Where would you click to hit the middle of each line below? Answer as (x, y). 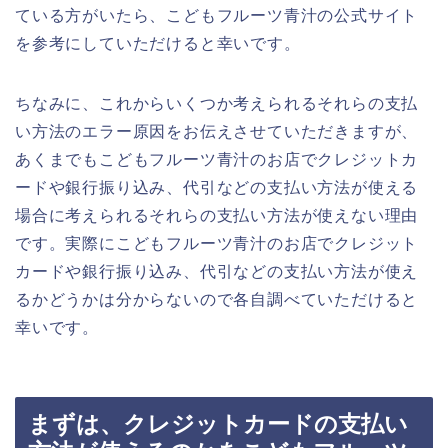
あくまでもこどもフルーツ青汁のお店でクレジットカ (217, 160)
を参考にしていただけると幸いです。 (158, 44)
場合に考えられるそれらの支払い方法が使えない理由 (217, 216)
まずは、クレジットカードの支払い (218, 423)
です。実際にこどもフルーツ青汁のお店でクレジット (217, 244)
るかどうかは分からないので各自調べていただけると (217, 300)
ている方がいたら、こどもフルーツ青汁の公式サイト (217, 16)
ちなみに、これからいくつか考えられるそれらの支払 (217, 104)
